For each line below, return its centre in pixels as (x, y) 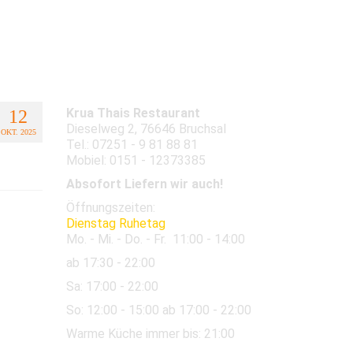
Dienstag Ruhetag (115, 223)
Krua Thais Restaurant (133, 113)
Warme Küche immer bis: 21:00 (150, 333)
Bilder (199, 49)
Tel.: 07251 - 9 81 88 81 (132, 144)
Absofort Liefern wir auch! (144, 184)
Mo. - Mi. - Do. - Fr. (119, 239)
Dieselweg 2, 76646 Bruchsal (146, 128)
